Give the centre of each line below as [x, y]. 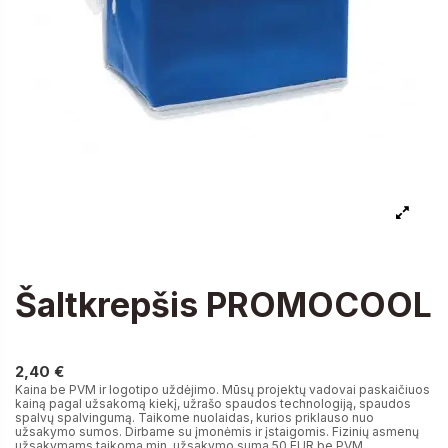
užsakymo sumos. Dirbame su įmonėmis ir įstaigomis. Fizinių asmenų [217, 432]
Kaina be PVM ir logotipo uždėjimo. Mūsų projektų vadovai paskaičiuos [222, 390]
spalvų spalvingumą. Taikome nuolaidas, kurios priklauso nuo [194, 418]
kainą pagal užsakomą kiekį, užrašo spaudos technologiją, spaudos [213, 404]
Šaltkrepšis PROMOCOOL [223, 305]
